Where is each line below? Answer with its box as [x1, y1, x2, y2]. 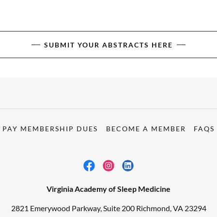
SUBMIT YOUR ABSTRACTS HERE [44, 40, 173, 49]
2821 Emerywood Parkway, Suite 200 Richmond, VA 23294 [11, 203, 206, 213]
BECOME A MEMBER [106, 124, 186, 133]
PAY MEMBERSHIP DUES [2, 124, 98, 133]
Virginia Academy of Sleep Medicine [46, 184, 170, 193]
